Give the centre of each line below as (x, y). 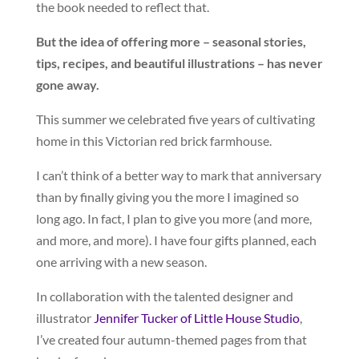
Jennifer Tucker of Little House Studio (196, 317)
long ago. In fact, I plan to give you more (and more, (173, 218)
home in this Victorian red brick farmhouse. (153, 140)
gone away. (67, 84)
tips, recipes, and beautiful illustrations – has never (179, 63)
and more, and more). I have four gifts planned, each (176, 240)
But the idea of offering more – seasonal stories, (171, 41)
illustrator (65, 317)
